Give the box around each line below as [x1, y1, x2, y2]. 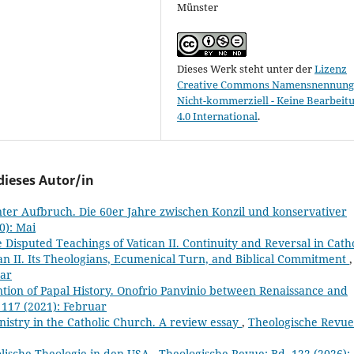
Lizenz [314, 62, 348, 77]
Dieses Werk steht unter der [177, 62, 315, 77]
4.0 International [177, 109, 258, 124]
